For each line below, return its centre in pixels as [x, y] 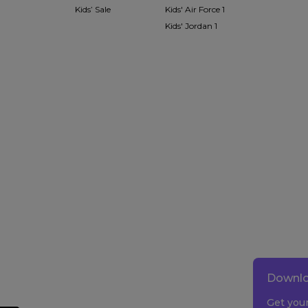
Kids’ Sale [93, 9]
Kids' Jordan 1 [191, 26]
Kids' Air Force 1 [195, 9]
